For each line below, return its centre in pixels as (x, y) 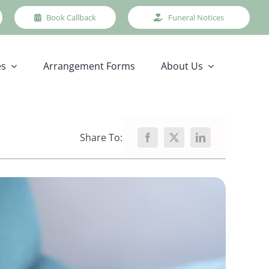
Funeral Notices (196, 17)
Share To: (101, 138)
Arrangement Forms (89, 66)
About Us (182, 66)
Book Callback (71, 17)
